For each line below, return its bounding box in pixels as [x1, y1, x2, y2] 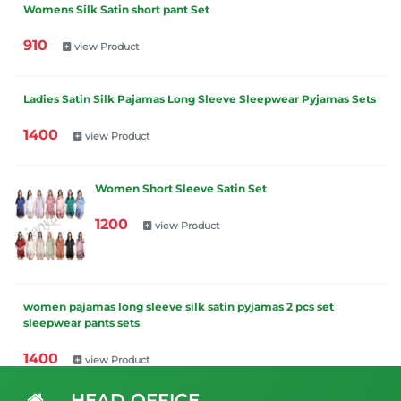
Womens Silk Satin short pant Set [23, 2, 209, 16]
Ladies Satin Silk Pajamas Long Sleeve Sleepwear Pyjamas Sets [23, 91, 376, 106]
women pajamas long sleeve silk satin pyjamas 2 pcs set [23, 300, 334, 314]
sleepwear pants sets [23, 316, 140, 330]
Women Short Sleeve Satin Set [95, 181, 267, 195]
